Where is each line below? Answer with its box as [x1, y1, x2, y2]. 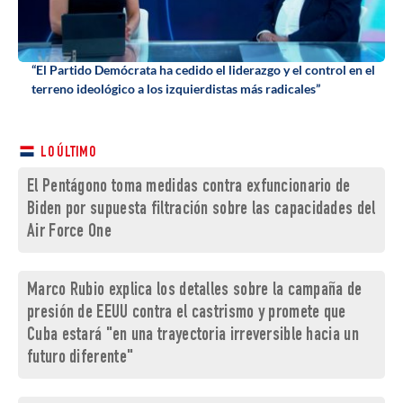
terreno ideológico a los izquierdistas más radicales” [31, 81, 320, 97]
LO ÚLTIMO [38, 146, 95, 162]
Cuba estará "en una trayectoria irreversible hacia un [27, 327, 359, 346]
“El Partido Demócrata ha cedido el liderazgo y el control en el [31, 62, 375, 78]
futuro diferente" [27, 349, 134, 369]
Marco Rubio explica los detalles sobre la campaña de [27, 282, 363, 301]
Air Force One [27, 223, 112, 243]
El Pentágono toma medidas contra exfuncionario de [27, 178, 351, 198]
